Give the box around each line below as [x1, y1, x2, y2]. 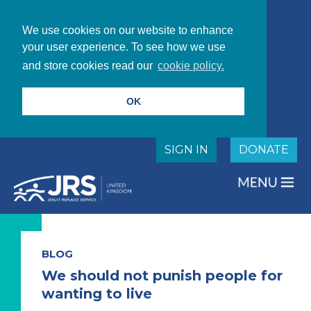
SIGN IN [165, 142, 208, 156]
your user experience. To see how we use [22, 41, 226, 53]
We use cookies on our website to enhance [22, 24, 233, 36]
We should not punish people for [42, 267, 283, 284]
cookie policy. [158, 60, 225, 72]
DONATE [239, 142, 289, 156]
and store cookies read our [22, 60, 155, 72]
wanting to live [42, 285, 152, 302]
